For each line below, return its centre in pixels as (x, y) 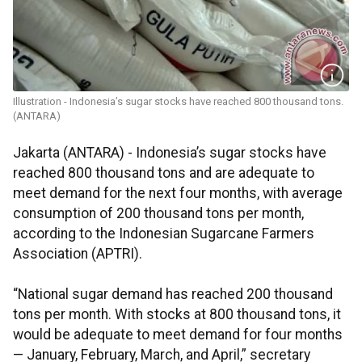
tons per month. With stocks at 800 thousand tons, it (177, 315)
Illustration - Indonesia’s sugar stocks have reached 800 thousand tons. (178, 102)
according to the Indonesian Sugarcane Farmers (164, 234)
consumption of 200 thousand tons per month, (158, 214)
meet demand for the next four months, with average (178, 194)
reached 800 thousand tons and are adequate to (164, 173)
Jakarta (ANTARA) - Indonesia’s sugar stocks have (170, 153)
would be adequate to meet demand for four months (178, 335)
